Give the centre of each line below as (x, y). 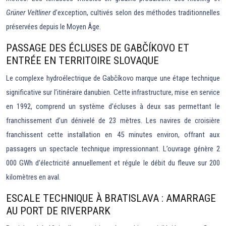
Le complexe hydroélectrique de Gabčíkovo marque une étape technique (113, 78)
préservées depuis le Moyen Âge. (53, 27)
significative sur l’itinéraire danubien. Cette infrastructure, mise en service (113, 93)
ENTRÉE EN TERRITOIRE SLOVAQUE (82, 61)
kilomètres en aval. (33, 177)
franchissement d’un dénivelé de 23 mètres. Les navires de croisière (113, 121)
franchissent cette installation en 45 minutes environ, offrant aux (113, 135)
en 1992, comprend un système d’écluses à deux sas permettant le (113, 107)
